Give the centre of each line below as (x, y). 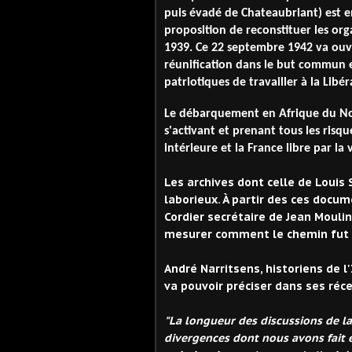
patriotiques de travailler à (236, 83)
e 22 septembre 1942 (259, 48)
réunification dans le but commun (257, 66)
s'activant (191, 131)
